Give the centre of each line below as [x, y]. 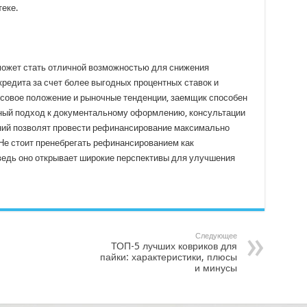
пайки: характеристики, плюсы [168, 257]
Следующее [216, 236]
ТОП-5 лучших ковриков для [174, 246]
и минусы [216, 268]
